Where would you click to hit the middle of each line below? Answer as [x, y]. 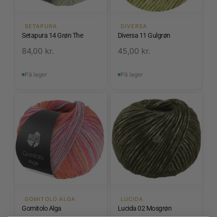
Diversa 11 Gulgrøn [144, 35]
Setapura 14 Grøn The [52, 35]
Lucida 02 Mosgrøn [144, 209]
